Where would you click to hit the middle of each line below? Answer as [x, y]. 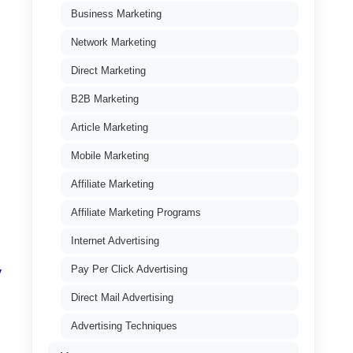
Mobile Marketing [110, 156]
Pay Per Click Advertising [129, 269]
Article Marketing [110, 127]
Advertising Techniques [124, 326]
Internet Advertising [115, 241]
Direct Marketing [108, 71]
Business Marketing [116, 14]
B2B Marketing [105, 99]
